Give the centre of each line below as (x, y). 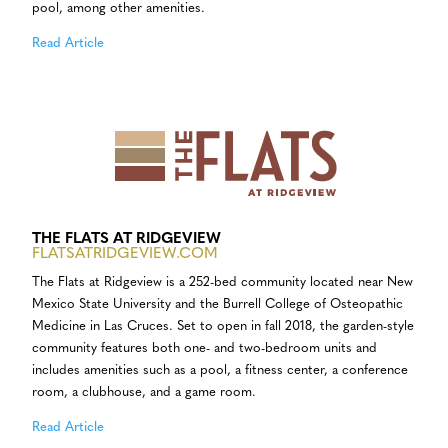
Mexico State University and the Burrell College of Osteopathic (217, 305)
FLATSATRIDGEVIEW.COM (125, 255)
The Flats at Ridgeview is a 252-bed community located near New (222, 283)
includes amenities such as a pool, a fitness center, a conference (220, 371)
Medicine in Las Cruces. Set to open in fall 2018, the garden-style (223, 327)
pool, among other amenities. (118, 9)
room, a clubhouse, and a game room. (144, 393)
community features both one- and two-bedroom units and (204, 349)
